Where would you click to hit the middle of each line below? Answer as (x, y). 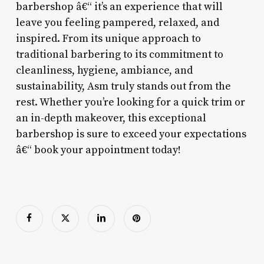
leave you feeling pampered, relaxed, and (117, 22)
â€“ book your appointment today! (98, 150)
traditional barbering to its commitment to (119, 54)
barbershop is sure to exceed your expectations (131, 134)
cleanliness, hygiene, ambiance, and (104, 70)
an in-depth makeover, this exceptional (111, 118)
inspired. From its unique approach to (108, 38)
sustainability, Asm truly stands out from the (123, 86)
